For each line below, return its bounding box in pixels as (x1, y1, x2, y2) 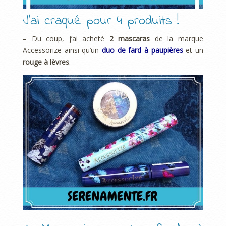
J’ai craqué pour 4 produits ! (23, 12, 179, 31)
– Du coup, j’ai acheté (23, 33, 109, 43)
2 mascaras (109, 33, 150, 43)
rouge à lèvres (23, 56, 69, 67)
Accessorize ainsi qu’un (23, 45, 102, 55)
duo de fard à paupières (102, 45, 183, 55)
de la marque (150, 33, 204, 43)
